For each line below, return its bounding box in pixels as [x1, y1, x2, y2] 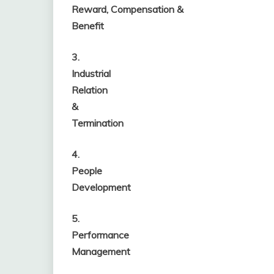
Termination [72, 117, 124, 130]
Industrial [72, 67, 111, 80]
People [72, 165, 102, 177]
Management [72, 245, 130, 258]
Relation [72, 84, 108, 97]
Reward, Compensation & [72, 3, 183, 16]
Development [72, 181, 131, 194]
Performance [72, 229, 129, 242]
